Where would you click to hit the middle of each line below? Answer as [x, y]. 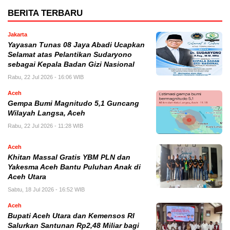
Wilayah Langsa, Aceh [46, 113]
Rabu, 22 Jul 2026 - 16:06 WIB [46, 77]
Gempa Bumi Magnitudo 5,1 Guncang [73, 103]
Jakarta [17, 34]
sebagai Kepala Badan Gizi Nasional [71, 64]
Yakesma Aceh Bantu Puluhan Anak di [74, 167]
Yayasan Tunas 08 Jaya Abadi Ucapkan [76, 45]
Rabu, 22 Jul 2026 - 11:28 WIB [45, 126]
